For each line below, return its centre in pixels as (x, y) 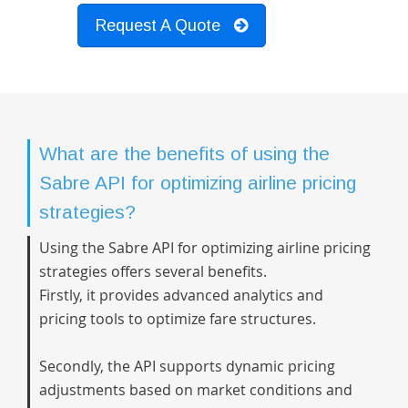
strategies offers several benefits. (153, 271)
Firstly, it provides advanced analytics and (181, 295)
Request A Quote (158, 25)
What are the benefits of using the (184, 153)
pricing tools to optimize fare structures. (178, 319)
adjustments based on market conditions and (196, 390)
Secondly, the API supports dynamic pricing (187, 366)
